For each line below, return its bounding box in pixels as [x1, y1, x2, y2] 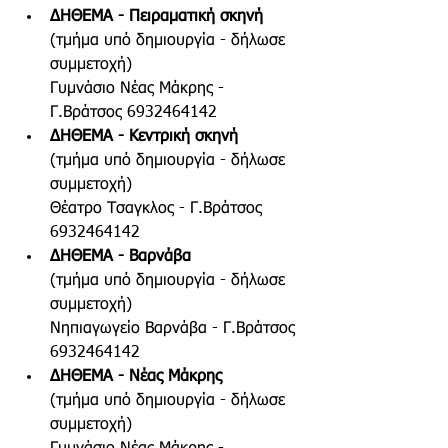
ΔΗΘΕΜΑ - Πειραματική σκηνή [50, 9, 263, 26]
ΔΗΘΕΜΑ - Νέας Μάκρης [50, 369, 232, 386]
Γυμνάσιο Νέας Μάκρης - [50, 81, 229, 98]
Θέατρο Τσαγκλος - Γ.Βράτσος [50, 201, 267, 218]
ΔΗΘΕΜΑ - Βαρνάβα [50, 249, 191, 266]
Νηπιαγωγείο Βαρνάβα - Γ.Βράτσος [50, 321, 300, 338]
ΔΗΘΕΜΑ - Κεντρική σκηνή [50, 129, 238, 146]
